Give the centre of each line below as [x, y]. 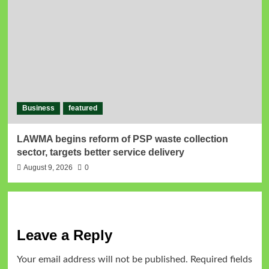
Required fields [221, 259]
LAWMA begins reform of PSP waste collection [122, 139]
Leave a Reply [64, 235]
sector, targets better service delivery [100, 152]
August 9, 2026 [48, 167]
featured [83, 108]
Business [38, 108]
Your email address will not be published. [102, 259]
